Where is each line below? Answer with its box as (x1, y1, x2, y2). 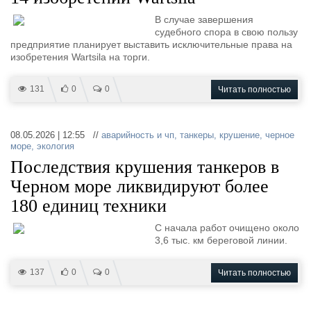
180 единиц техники (10, 196, 167, 216)
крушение (219, 130, 260, 140)
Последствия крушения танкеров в (10, 157, 279, 177)
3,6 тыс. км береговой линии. (155, 235, 287, 246)
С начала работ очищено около (155, 222, 299, 233)
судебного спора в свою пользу (155, 26, 298, 37)
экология (37, 141, 74, 151)
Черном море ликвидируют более (10, 176, 269, 196)
